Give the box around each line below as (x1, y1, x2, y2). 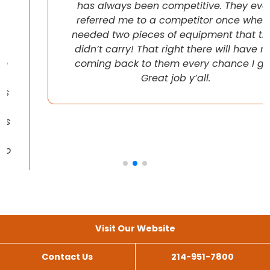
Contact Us (42, 250, 93, 263)
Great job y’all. (100, 71, 170, 86)
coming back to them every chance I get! (34, 57, 236, 71)
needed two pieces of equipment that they (31, 28, 239, 42)
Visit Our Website (95, 222, 175, 235)
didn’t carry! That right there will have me (34, 42, 236, 57)
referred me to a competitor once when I (36, 13, 234, 28)
